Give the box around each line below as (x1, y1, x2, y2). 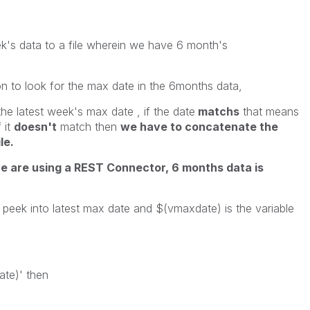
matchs (197, 104, 239, 118)
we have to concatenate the (120, 120, 278, 134)
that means (242, 104, 299, 118)
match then (60, 120, 117, 134)
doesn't (13, 120, 57, 134)
